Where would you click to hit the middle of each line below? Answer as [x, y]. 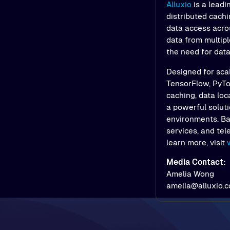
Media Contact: [196, 162]
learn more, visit [196, 142]
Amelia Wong [190, 174]
